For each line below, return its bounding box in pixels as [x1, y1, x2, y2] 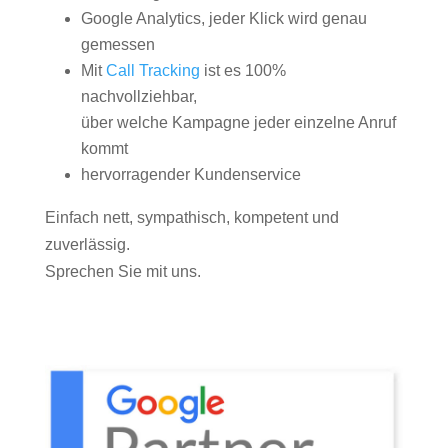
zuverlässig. [44, 236, 130, 253]
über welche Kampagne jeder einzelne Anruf [80, 114, 396, 131]
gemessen [80, 36, 155, 53]
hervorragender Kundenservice [80, 166, 301, 183]
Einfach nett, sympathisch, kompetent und [44, 209, 339, 226]
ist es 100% [199, 62, 286, 79]
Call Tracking [105, 62, 200, 79]
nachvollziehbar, [80, 88, 197, 105]
